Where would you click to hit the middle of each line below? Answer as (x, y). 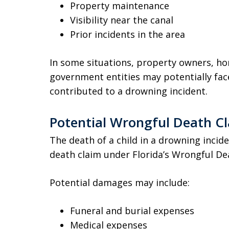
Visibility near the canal (122, 20)
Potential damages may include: (120, 182)
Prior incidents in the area (128, 34)
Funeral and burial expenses (132, 211)
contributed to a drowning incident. (129, 91)
